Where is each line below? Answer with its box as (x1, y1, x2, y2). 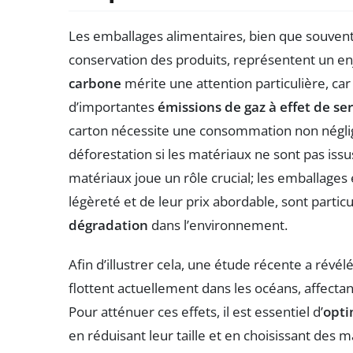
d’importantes (69, 97, 158, 116)
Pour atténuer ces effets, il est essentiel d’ (69, 302, 323, 321)
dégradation (69, 215, 148, 234)
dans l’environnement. (148, 215, 288, 234)
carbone (69, 73, 121, 92)
